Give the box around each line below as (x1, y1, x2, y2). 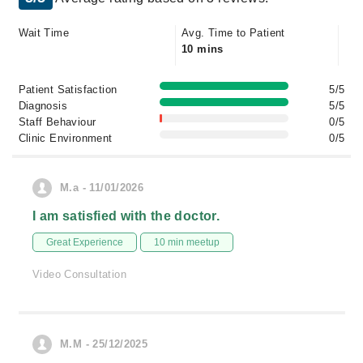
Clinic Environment (18, 132, 113, 144)
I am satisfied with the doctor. (32, 209, 220, 223)
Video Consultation (32, 268, 127, 280)
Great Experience (46, 237, 123, 248)
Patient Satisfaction (18, 83, 117, 96)
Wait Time (18, 27, 70, 39)
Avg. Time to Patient (181, 27, 285, 39)
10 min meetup (154, 237, 220, 248)
